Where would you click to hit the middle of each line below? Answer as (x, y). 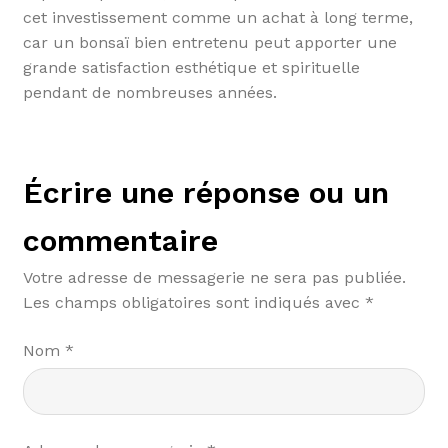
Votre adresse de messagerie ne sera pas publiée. (214, 278)
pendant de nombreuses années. (149, 92)
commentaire (120, 241)
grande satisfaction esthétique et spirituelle (191, 67)
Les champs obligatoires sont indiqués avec (193, 303)
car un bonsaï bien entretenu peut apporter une (209, 42)
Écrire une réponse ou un (205, 193)
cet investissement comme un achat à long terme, (217, 17)
